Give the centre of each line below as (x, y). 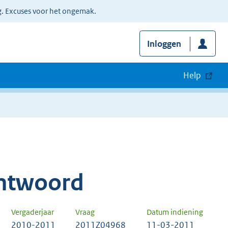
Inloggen (164, 44)
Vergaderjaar (33, 212)
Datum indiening (175, 212)
